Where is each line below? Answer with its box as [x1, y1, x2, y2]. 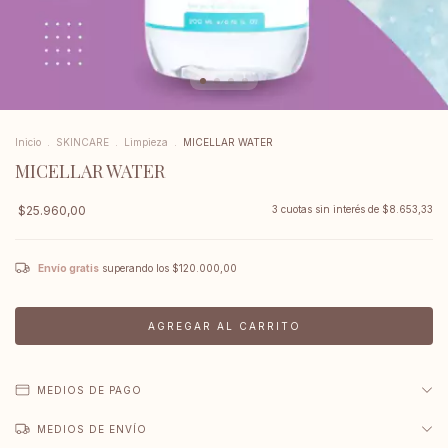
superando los [102, 262, 172, 274]
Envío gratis [38, 262, 99, 274]
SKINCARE [56, 136, 109, 148]
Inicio [15, 136, 41, 148]
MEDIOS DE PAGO [37, 384, 142, 396]
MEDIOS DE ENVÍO [37, 423, 147, 435]
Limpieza [124, 136, 168, 148]
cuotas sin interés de [281, 203, 382, 215]
